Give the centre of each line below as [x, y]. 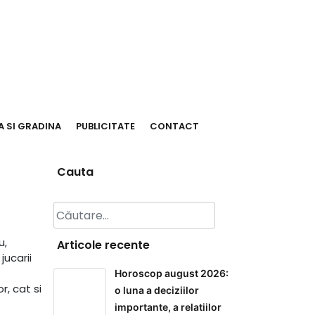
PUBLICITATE [105, 126]
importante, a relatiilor [168, 307]
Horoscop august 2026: [172, 273]
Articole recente [103, 245]
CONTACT [174, 126]
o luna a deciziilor [157, 290]
